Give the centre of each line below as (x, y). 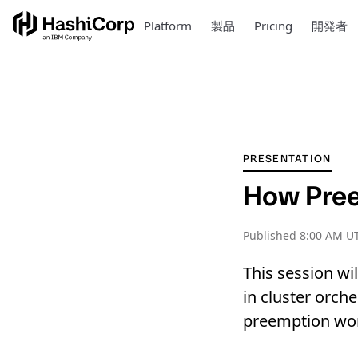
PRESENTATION (287, 159)
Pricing (273, 26)
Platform (167, 26)
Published (271, 235)
